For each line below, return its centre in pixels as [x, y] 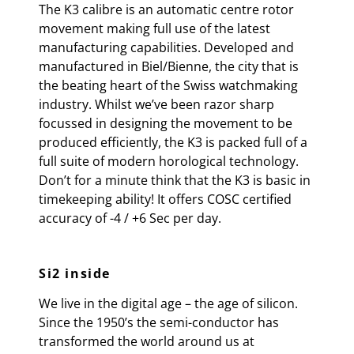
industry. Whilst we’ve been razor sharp [156, 104]
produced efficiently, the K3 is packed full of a [173, 142]
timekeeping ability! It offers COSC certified [165, 199]
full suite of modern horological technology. [169, 161]
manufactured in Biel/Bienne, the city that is [169, 66]
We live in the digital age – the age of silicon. [168, 303]
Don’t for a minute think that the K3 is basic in [175, 180]
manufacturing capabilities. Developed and [166, 47]
